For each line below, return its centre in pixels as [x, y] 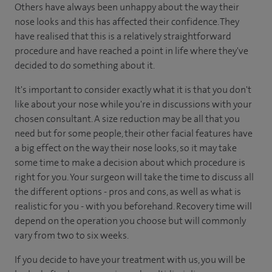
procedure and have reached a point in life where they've [131, 51]
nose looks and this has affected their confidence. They [127, 22]
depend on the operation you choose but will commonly [130, 221]
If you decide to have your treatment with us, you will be [130, 260]
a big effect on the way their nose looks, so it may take [126, 148]
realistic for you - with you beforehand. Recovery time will [133, 206]
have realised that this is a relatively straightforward [123, 36]
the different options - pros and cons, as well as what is [128, 192]
